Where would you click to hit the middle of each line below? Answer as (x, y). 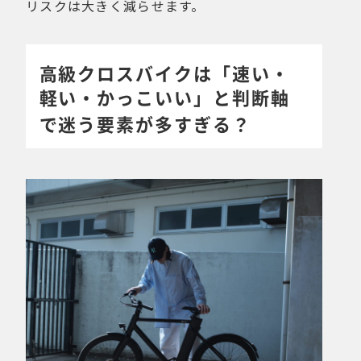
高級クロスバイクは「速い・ (165, 72)
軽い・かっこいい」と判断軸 (165, 96)
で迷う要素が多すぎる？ (145, 123)
